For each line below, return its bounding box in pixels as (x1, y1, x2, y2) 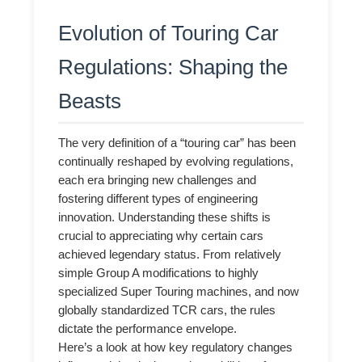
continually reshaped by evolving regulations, (58, 155, 294, 169)
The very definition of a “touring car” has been (58, 137, 297, 150)
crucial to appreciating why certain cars (58, 229, 264, 243)
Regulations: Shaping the (58, 54, 288, 79)
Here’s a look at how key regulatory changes (58, 341, 293, 355)
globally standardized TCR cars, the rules (58, 304, 276, 318)
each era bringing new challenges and (58, 174, 257, 187)
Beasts (58, 88, 122, 113)
